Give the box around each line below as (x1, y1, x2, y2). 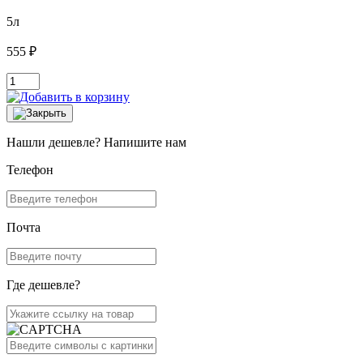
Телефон (6, 163, 53, 177)
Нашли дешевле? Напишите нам (6, 135, 186, 150)
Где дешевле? (6, 278, 80, 293)
